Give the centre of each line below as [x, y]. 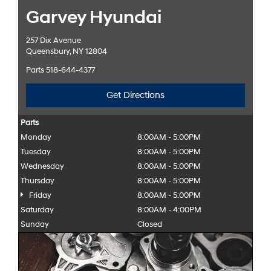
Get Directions [135, 95]
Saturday [38, 210]
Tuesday [36, 152]
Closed [150, 224]
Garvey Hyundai [94, 17]
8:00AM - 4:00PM [170, 210]
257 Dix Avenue [54, 40]
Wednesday [43, 166]
